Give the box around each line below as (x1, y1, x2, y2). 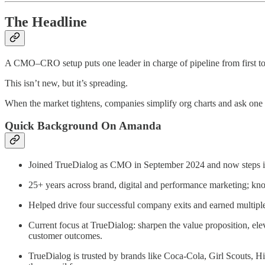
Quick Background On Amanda (5, 119, 161, 132)
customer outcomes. (28, 231, 102, 241)
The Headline (5, 14, 87, 30)
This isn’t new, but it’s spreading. (5, 77, 128, 88)
